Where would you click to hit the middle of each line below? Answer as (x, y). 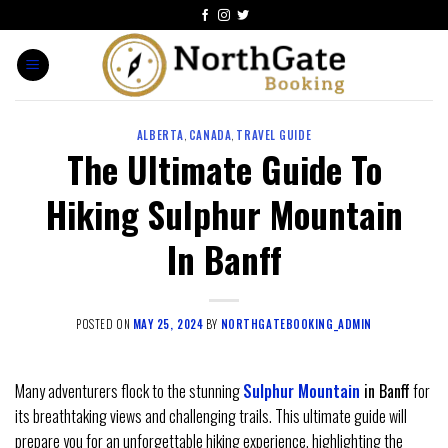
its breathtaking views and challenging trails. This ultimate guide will (211, 416)
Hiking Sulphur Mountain (224, 213)
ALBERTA (160, 135)
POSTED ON (104, 324)
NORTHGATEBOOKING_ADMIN (296, 324)
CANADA (210, 135)
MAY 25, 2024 (168, 324)
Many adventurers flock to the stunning (129, 391)
